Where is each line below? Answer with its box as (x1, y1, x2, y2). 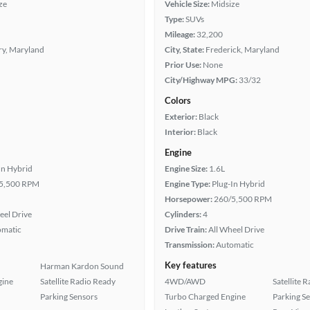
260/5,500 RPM (214, 194, 272, 204)
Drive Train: (165, 224, 207, 235)
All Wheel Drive (208, 224, 264, 235)
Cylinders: (165, 209, 201, 219)
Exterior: (165, 111, 197, 122)
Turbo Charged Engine (165, 291, 246, 302)
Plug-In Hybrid (212, 179, 265, 189)
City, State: (165, 44, 204, 55)
